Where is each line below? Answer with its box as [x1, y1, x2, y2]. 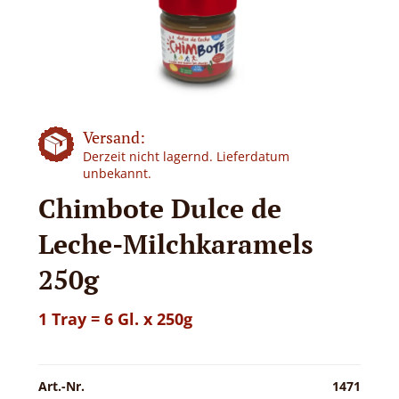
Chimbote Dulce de [37, 191, 281, 226]
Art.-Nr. [37, 378, 85, 395]
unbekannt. [82, 165, 151, 182]
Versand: [82, 126, 145, 148]
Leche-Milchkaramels [37, 226, 313, 262]
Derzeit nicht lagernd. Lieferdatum [82, 148, 289, 165]
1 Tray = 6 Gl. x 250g [37, 308, 192, 330]
